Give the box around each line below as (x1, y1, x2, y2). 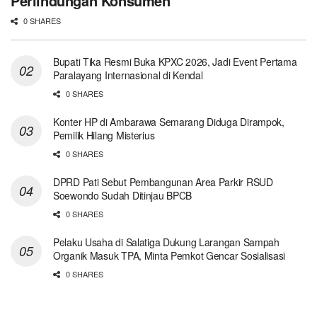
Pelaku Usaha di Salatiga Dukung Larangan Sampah (53, 235, 279, 250)
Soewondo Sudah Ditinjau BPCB (53, 188, 192, 203)
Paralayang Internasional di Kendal (53, 68, 203, 83)
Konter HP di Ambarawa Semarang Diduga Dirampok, (53, 115, 284, 129)
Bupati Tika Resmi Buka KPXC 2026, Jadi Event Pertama (53, 54, 297, 69)
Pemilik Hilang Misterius (53, 128, 155, 143)
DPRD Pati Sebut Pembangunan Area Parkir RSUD (53, 175, 273, 190)
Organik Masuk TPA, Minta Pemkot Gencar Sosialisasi (53, 248, 286, 263)
